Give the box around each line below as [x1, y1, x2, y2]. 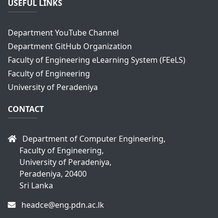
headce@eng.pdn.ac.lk [19, 200, 104, 211]
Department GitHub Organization [8, 41, 132, 52]
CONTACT [8, 104, 44, 115]
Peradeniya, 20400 [19, 168, 87, 180]
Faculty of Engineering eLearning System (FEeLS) [8, 54, 185, 66]
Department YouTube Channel [8, 27, 119, 38]
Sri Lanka [19, 180, 53, 191]
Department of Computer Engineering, [20, 133, 165, 145]
